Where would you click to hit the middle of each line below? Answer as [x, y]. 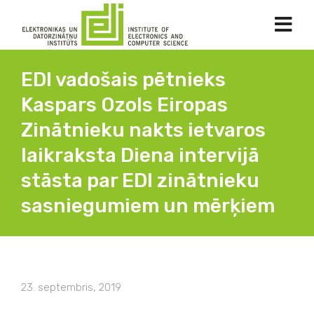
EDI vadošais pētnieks [123, 80]
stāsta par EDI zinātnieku [140, 180]
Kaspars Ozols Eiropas [124, 105]
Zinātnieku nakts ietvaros [143, 130]
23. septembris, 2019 [71, 287]
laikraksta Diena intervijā [140, 155]
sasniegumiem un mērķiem [148, 206]
